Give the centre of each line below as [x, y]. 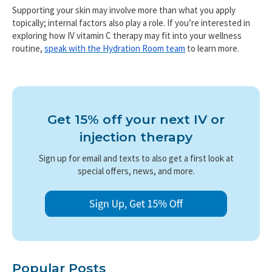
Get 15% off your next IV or [136, 120]
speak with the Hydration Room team [115, 48]
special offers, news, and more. [136, 171]
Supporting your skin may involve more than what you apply [124, 10]
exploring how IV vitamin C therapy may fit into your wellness [127, 35]
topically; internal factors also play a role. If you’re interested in [131, 22]
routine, [28, 48]
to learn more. [212, 48]
